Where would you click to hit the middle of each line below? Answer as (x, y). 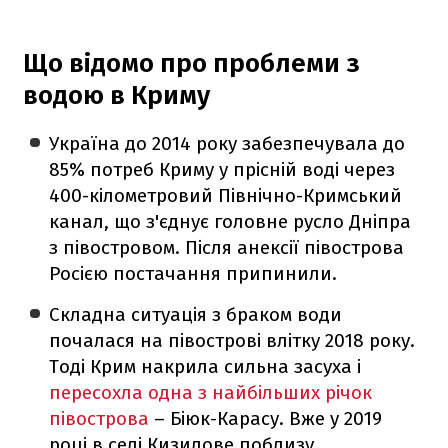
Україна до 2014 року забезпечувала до (227, 143)
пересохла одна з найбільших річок (211, 392)
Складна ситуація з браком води (196, 314)
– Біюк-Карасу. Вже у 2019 (266, 418)
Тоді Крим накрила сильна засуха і (205, 366)
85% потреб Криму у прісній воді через (222, 169)
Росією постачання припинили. (193, 273)
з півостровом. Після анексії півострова (227, 247)
